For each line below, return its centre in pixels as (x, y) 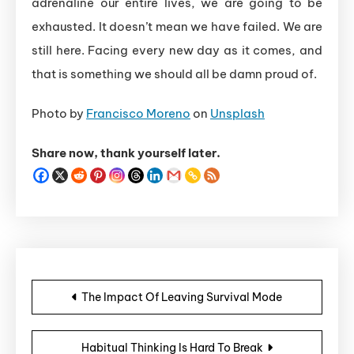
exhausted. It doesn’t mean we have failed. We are (177, 27)
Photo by (59, 114)
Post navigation (126, 282)
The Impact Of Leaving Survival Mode (182, 298)
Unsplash (237, 114)
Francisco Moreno (138, 114)
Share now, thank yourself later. (126, 153)
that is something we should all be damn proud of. (174, 74)
